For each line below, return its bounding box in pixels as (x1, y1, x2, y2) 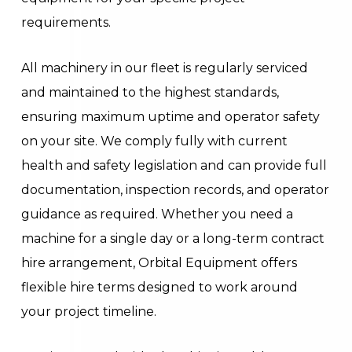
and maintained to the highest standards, (21, 84, 280, 100)
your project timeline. (21, 303, 157, 319)
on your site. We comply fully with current (21, 133, 288, 148)
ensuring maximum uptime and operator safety (21, 108, 321, 124)
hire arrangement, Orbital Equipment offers (21, 255, 298, 270)
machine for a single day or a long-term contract (21, 230, 325, 246)
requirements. (21, 14, 112, 30)
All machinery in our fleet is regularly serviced (21, 60, 309, 75)
